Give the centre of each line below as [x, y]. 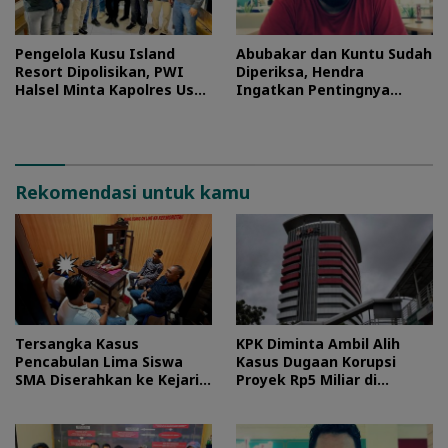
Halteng [264, 398]
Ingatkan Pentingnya [313, 90]
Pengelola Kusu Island [95, 54]
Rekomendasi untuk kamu [132, 192]
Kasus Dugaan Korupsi [316, 362]
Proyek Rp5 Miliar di [306, 380]
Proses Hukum [288, 108]
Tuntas [42, 108]
